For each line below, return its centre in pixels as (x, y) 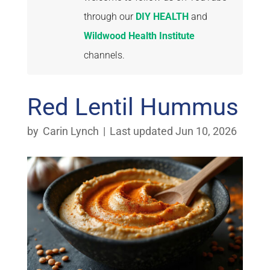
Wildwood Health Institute (139, 36)
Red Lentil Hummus (133, 107)
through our (109, 17)
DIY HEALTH (162, 17)
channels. (104, 55)
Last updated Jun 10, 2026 (173, 131)
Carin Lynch (71, 131)
